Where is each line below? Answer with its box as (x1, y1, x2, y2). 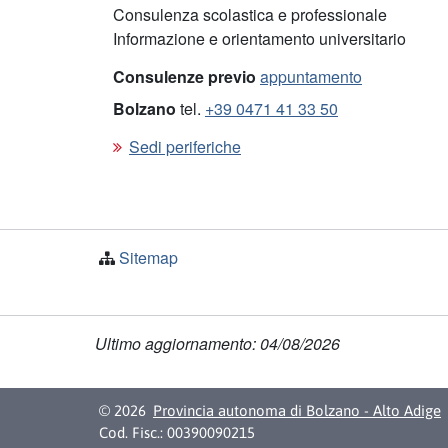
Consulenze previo (113, 65, 260, 89)
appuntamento (260, 65, 362, 89)
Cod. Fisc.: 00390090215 (99, 423, 255, 441)
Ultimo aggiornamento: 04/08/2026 (95, 331, 340, 355)
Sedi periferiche (129, 135, 241, 159)
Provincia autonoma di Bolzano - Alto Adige (153, 401, 441, 419)
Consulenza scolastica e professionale (113, 3, 387, 27)
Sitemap (119, 246, 178, 270)
